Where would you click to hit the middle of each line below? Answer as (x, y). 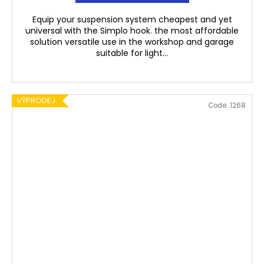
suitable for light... (132, 53)
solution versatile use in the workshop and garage (132, 42)
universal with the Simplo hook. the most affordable (132, 31)
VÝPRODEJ (36, 101)
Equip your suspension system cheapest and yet (132, 20)
